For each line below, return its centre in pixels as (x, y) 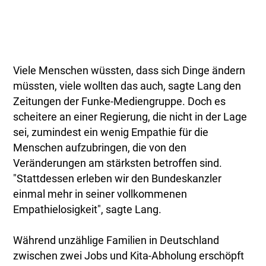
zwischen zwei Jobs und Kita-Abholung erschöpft (129, 256)
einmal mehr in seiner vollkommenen (100, 194)
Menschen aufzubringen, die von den (100, 148)
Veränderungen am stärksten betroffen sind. (118, 164)
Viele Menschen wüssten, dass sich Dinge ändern (129, 71)
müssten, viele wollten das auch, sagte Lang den (127, 86)
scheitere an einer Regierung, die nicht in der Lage (130, 117)
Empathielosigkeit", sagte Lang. (88, 210)
